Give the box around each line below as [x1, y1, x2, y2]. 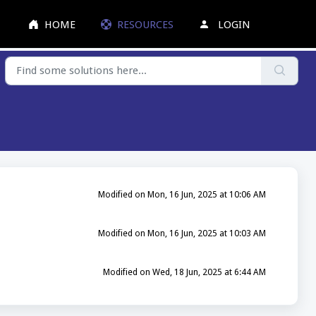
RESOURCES [117, 18, 174, 31]
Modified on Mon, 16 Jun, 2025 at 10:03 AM [98, 228, 267, 238]
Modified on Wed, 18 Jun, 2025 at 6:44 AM [103, 266, 267, 277]
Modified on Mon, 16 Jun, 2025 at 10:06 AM [98, 189, 267, 200]
